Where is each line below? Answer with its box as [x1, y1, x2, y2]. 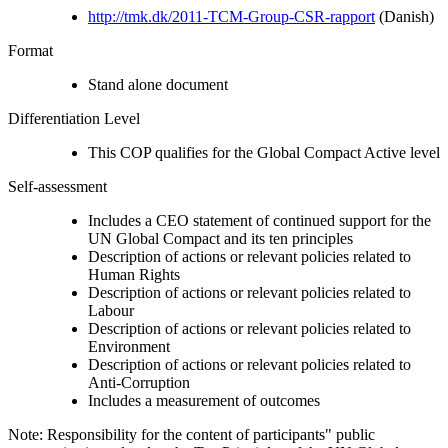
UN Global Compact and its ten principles [88, 229, 353, 247]
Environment [88, 337, 170, 355]
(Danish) [375, 7, 434, 25]
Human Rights [88, 265, 180, 283]
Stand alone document [88, 75, 228, 93]
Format [8, 41, 53, 59]
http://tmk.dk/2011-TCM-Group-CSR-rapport [88, 7, 375, 25]
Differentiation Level [8, 109, 140, 127]
